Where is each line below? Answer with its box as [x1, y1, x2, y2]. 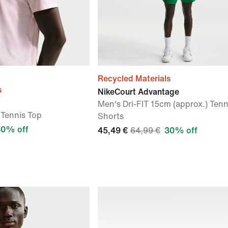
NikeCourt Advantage [98, 88, 179, 96]
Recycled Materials [98, 74, 170, 83]
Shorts [98, 112, 124, 121]
